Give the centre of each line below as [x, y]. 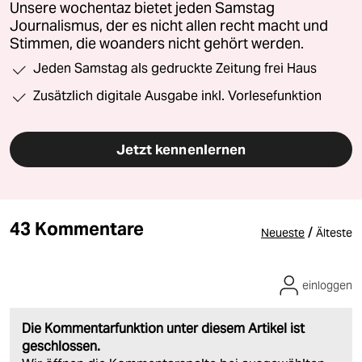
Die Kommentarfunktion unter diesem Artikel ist [163, 328]
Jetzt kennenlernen [181, 149]
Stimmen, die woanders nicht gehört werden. [157, 43]
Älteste [334, 232]
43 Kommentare [77, 228]
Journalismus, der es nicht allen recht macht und [169, 25]
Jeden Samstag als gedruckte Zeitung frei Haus [175, 68]
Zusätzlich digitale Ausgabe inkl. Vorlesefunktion [177, 95]
